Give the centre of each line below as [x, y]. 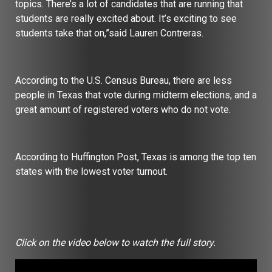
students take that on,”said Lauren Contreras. [109, 33]
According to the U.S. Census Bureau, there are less [124, 80]
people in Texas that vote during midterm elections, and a [136, 95]
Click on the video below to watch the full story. [115, 242]
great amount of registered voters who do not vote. [123, 109]
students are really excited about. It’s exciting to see [126, 18]
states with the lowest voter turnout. [91, 171]
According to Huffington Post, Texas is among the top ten [136, 157]
